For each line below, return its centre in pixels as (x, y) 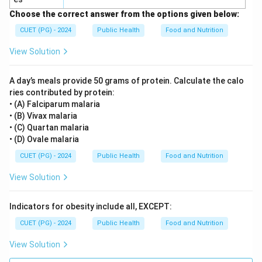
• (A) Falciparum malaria (55, 104)
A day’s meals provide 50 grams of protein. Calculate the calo (127, 81)
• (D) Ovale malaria (44, 139)
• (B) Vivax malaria (43, 116)
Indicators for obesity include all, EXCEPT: (91, 206)
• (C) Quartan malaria (49, 127)
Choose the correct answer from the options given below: (124, 14)
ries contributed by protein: (62, 92)
